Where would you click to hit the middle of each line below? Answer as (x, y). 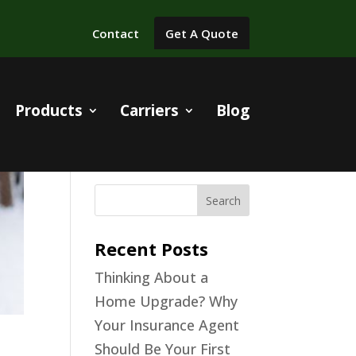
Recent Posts (152, 249)
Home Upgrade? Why (166, 301)
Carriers (149, 110)
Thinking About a (152, 277)
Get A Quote (201, 34)
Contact (115, 34)
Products (48, 110)
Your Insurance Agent (167, 325)
